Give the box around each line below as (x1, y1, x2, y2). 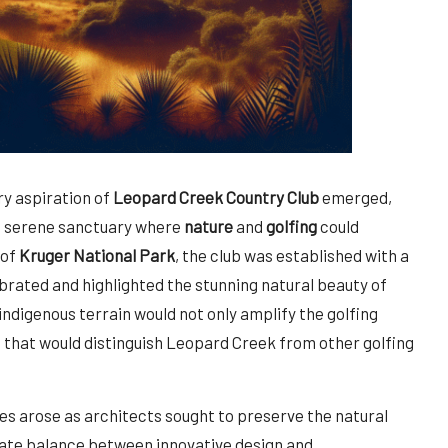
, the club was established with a (175, 244, 409, 265)
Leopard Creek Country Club (113, 186, 319, 207)
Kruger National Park (19, 244, 175, 265)
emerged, (319, 186, 392, 207)
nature (184, 215, 233, 236)
